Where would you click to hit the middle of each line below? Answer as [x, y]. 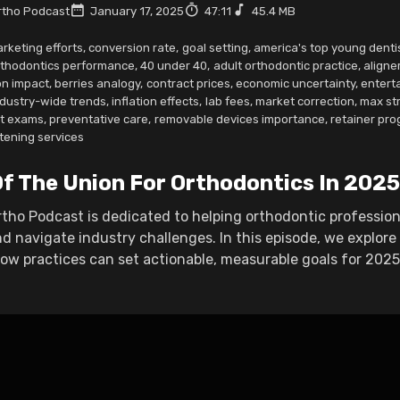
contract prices [188, 83]
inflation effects [156, 101]
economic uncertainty [295, 83]
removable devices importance [239, 119]
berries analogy [98, 83]
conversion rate [133, 47]
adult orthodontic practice [285, 65]
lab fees [227, 101]
